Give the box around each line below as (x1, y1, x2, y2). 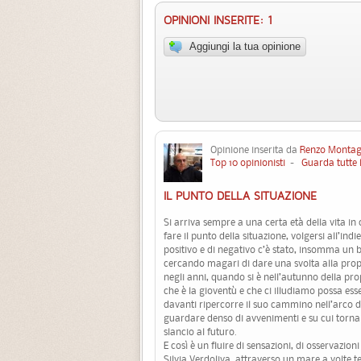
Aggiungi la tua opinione (189, 39, 301, 52)
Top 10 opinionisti (210, 156, 285, 170)
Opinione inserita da (210, 143, 300, 157)
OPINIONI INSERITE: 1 (164, 15, 272, 27)
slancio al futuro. (164, 325, 237, 339)
